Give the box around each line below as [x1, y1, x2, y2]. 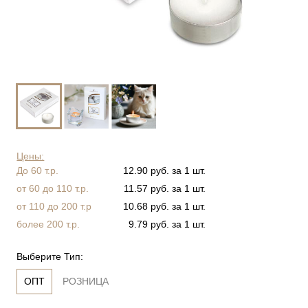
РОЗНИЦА [62, 276, 109, 287]
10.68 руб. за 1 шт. [123, 201, 206, 212]
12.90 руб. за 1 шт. [123, 165, 206, 177]
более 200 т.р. [16, 219, 80, 230]
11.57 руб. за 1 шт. [124, 183, 206, 195]
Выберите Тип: [16, 251, 84, 263]
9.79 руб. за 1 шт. [129, 219, 206, 230]
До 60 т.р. [16, 165, 59, 177]
